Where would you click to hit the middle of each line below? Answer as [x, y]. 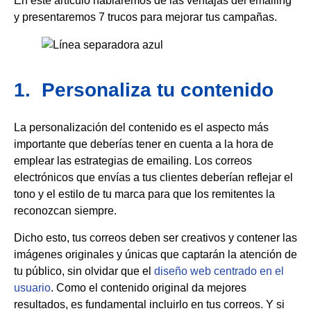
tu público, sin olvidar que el [84, 271]
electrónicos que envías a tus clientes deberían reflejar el [153, 178]
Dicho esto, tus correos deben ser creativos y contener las [155, 237]
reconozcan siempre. [65, 211]
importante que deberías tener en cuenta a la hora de [144, 144]
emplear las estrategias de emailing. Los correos [133, 161]
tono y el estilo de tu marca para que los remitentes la [144, 194]
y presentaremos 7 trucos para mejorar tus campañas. [145, 17]
